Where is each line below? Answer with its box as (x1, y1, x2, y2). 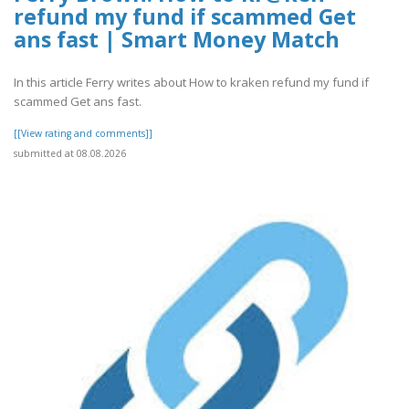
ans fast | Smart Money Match (14, 25, 340, 55)
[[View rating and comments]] (14, 126, 152, 140)
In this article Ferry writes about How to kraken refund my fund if (14, 73, 369, 90)
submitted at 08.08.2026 (14, 146, 126, 160)
